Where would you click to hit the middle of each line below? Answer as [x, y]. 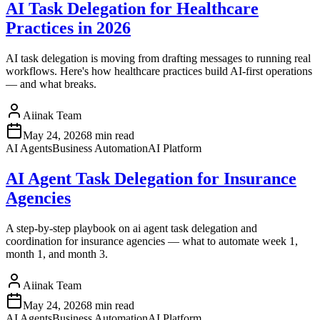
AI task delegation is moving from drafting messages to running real [158, 58]
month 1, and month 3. [57, 254]
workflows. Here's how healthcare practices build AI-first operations [159, 71]
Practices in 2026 [68, 28]
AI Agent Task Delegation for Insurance [151, 178]
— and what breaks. [51, 84]
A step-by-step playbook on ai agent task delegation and [131, 228]
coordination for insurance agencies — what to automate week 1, [152, 241]
